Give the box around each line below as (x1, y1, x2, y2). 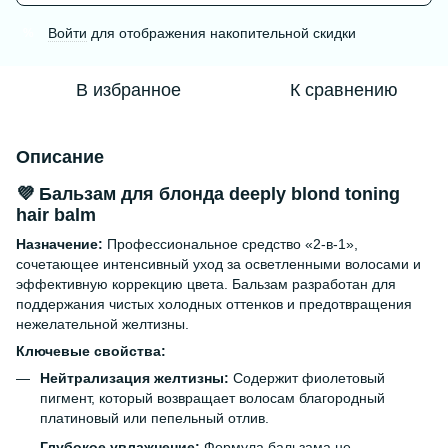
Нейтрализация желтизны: (40, 370, 229, 387)
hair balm (16, 205, 96, 225)
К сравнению (290, 80, 398, 100)
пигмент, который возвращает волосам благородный (40, 390, 385, 407)
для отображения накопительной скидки (87, 25, 356, 41)
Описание (16, 147, 104, 167)
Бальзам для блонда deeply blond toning (39, 184, 400, 204)
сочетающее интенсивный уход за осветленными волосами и (16, 256, 421, 273)
